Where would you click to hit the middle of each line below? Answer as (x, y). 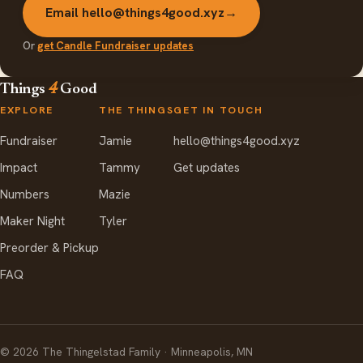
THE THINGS (137, 110)
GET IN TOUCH (218, 110)
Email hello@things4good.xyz (135, 12)
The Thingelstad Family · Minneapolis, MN (146, 351)
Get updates (207, 167)
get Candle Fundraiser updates (115, 45)
